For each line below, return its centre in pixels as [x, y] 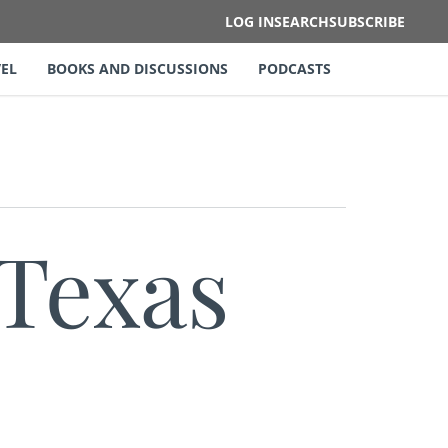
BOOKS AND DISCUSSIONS [137, 68]
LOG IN [249, 21]
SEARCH [301, 21]
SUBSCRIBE [366, 21]
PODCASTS [294, 68]
